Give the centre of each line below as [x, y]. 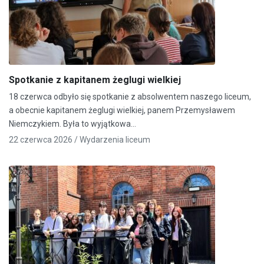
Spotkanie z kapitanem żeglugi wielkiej [95, 80]
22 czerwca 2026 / [44, 139]
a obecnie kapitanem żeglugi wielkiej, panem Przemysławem [122, 110]
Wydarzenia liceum [115, 139]
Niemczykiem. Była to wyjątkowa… [72, 123]
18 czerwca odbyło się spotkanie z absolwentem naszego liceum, [130, 96]
